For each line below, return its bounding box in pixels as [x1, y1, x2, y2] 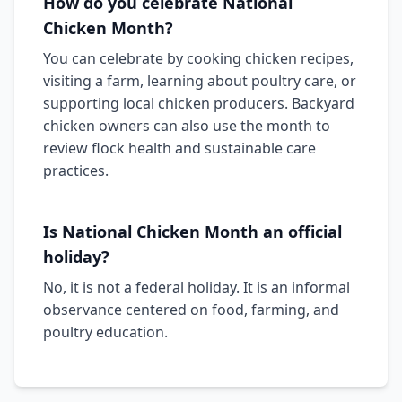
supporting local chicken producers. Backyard [43, 93, 354, 113]
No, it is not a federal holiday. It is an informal [43, 277, 350, 297]
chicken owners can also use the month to [43, 116, 330, 135]
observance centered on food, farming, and [43, 300, 339, 319]
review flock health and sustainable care [43, 138, 316, 158]
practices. [43, 161, 109, 180]
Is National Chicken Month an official [43, 221, 342, 242]
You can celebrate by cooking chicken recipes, [43, 48, 354, 68]
